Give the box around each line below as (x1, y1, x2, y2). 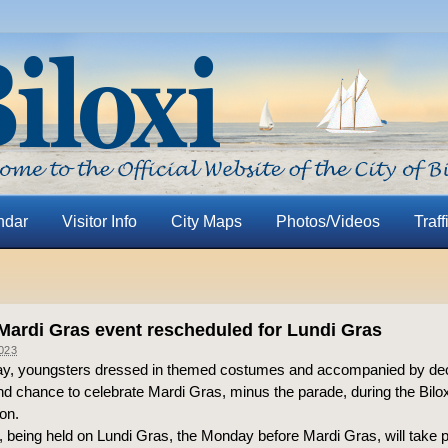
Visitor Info (61, 213, 137, 230)
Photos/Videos (275, 213, 380, 230)
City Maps (170, 213, 242, 230)
